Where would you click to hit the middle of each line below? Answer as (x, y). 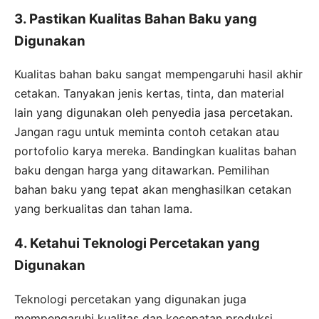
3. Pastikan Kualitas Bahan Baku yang (136, 19)
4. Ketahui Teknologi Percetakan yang (137, 244)
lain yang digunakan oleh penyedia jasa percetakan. (153, 113)
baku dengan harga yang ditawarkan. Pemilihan (142, 171)
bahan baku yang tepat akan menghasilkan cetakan (153, 190)
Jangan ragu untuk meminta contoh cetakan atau (147, 132)
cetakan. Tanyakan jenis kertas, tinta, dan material (149, 94)
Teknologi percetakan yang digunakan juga (130, 299)
